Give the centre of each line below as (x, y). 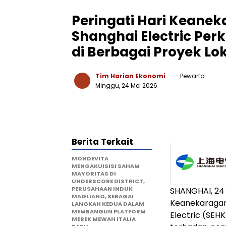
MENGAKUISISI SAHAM (106, 166)
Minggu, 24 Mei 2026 (126, 85)
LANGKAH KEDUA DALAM (108, 204)
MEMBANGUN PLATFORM (109, 211)
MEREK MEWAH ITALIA (104, 219)
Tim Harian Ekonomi (130, 76)
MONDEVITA (90, 158)
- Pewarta (189, 76)
